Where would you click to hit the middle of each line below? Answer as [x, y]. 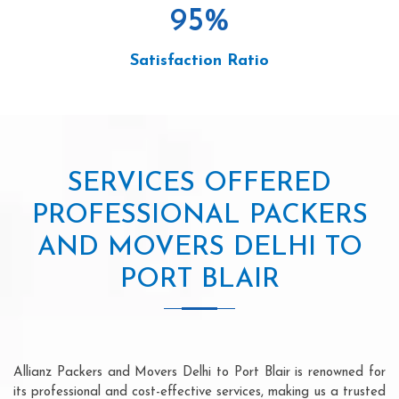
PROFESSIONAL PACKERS [199, 216]
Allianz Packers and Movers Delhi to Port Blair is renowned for [199, 372]
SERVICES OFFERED [199, 183]
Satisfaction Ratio [199, 61]
